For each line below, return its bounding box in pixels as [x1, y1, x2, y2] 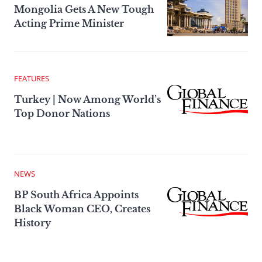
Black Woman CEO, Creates [14, 202, 150, 215]
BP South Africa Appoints [14, 188, 139, 201]
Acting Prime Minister [14, 17, 124, 29]
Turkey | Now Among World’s [14, 93, 161, 105]
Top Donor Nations [14, 107, 110, 119]
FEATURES [14, 73, 49, 84]
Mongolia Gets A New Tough [14, 3, 154, 15]
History [14, 216, 51, 229]
